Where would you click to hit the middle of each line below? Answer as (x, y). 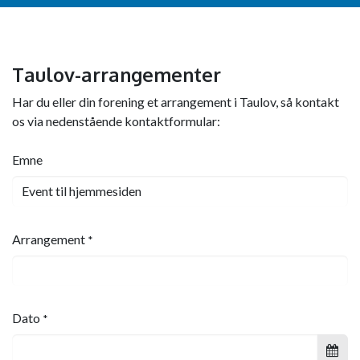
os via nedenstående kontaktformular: (116, 121)
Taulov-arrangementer (117, 74)
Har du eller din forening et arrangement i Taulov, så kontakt (176, 101)
